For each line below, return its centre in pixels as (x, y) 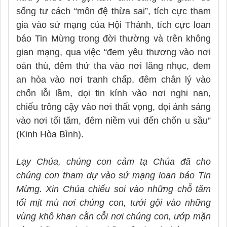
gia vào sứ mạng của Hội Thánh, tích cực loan (113, 25)
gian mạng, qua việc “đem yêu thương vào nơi (113, 52)
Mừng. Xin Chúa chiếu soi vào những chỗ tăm (113, 189)
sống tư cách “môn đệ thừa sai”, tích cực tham (113, 11)
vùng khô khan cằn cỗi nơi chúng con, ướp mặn (113, 216)
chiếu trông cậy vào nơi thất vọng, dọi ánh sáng (113, 107)
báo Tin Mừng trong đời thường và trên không (113, 38)
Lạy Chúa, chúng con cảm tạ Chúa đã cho (113, 161)
